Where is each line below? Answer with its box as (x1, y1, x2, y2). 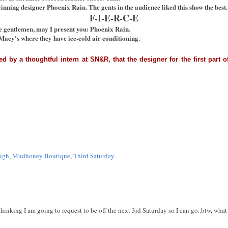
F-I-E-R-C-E (90, 11, 138, 24)
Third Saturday (73, 151, 115, 160)
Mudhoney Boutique (12, 151, 70, 160)
